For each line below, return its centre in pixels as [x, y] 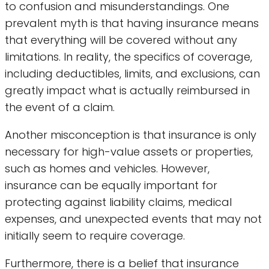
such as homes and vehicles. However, [107, 169]
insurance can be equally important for [111, 186]
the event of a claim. [60, 107]
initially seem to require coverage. [95, 236]
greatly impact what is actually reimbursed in [127, 91]
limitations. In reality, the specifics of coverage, [128, 57]
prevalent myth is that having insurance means [132, 23]
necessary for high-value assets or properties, [129, 152]
